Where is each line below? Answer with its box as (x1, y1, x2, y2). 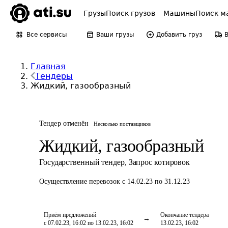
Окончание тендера (160, 211, 209, 218)
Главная (31, 62, 66, 71)
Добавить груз (156, 31, 202, 38)
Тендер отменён (39, 120, 89, 127)
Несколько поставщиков (94, 121, 151, 127)
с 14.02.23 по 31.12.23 (122, 178, 190, 185)
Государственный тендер (39, 158, 125, 166)
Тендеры (35, 71, 73, 81)
